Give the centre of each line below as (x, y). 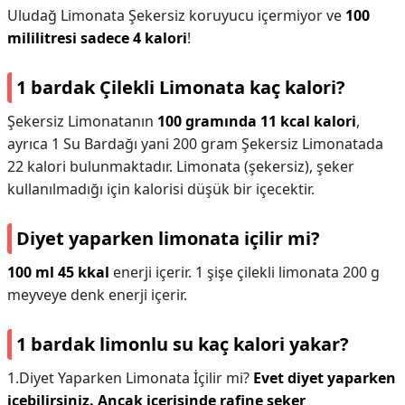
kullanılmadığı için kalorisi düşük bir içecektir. (161, 189)
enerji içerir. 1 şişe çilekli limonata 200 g (245, 272)
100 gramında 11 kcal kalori (257, 121)
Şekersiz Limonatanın (82, 121)
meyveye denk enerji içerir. (97, 295)
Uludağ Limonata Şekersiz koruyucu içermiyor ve (176, 15)
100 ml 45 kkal (58, 272)
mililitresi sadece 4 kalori (97, 38)
